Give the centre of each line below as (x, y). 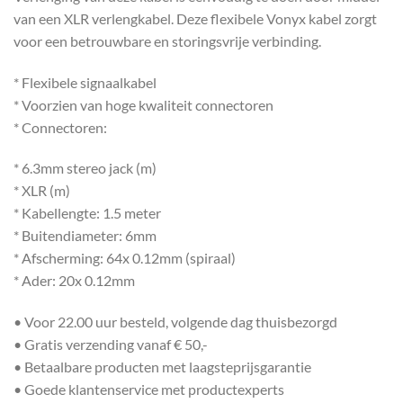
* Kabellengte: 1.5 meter (87, 213)
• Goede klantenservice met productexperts (149, 390)
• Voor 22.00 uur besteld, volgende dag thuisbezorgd (175, 322)
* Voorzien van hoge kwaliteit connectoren (143, 104)
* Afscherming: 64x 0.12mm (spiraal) (125, 258)
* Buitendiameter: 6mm (85, 236)
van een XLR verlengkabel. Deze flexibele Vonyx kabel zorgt (195, 18)
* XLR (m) (42, 191)
